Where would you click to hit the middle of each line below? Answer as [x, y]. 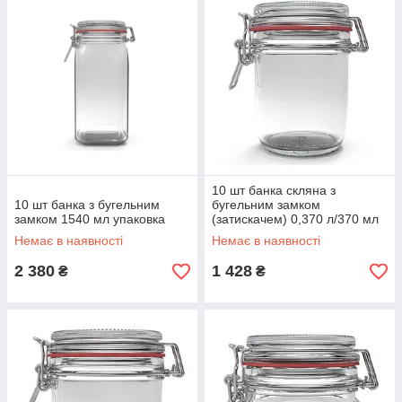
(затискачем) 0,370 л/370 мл [295, 219]
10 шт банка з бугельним [87, 205]
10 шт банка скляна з [274, 190]
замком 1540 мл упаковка [90, 219]
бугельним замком [266, 205]
